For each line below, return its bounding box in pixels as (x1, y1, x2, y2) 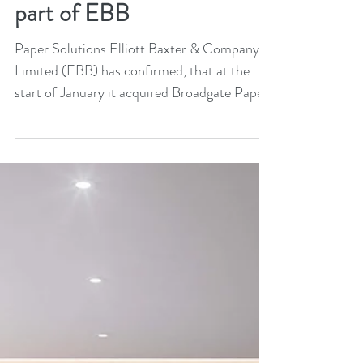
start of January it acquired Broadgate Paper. (15, 147, 271, 168)
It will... (15, 169, 55, 190)
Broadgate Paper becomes (15, 27, 268, 61)
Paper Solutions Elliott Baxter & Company (15, 103, 259, 124)
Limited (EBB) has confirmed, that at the (15, 125, 250, 146)
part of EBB (15, 61, 130, 95)
